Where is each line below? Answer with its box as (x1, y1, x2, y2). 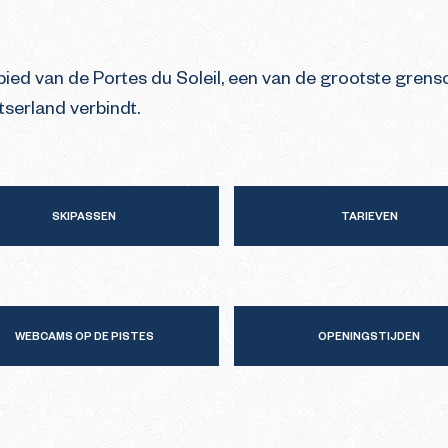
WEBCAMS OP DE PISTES (14, 332, 154, 344)
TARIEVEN (340, 212, 398, 224)
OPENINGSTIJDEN (318, 332, 420, 344)
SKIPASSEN (52, 212, 116, 224)
